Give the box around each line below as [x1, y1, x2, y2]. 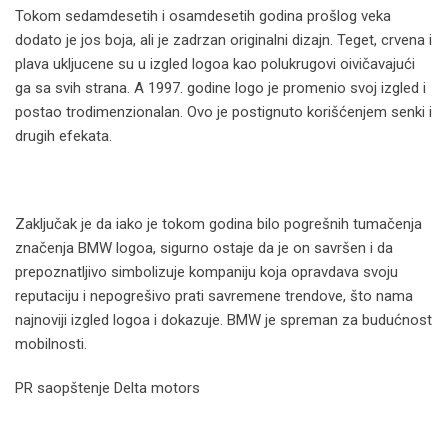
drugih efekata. [15, 127, 112, 146]
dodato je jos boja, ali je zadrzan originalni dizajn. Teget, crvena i [15, 31, 432, 50]
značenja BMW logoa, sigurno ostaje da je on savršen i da [15, 239, 393, 258]
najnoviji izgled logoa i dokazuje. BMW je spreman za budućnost [15, 311, 432, 330]
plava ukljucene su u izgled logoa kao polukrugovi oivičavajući [15, 55, 415, 74]
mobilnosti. [15, 335, 87, 354]
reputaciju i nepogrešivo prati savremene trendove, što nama [15, 287, 413, 306]
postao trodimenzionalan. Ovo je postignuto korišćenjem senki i [15, 103, 432, 122]
